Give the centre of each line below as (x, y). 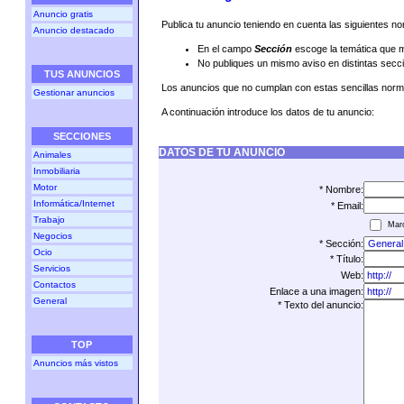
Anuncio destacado (73, 30)
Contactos (54, 285)
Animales (52, 155)
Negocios (52, 236)
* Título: (347, 259)
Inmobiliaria (56, 171)
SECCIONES (82, 136)
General (50, 301)
